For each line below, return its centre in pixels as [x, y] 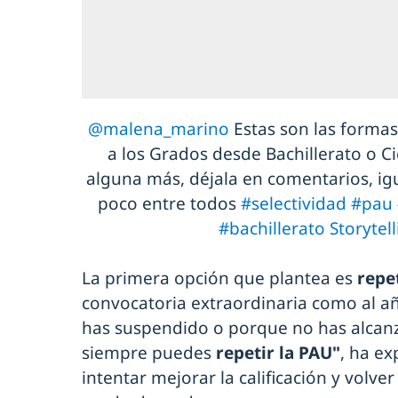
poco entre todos [169, 204]
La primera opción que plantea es [219, 279]
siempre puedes [149, 353]
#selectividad [294, 204]
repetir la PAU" [278, 353]
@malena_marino [158, 129]
